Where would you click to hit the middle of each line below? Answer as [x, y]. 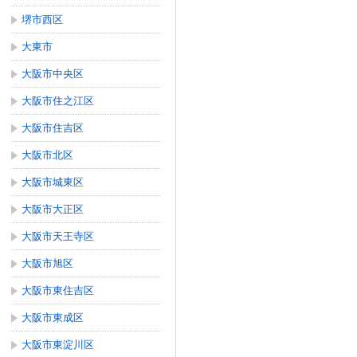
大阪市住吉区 [53, 128]
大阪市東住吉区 [58, 290]
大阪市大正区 [53, 209]
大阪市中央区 [53, 74]
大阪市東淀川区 [58, 345]
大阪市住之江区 [58, 101]
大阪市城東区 [53, 182]
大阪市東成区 [53, 318]
